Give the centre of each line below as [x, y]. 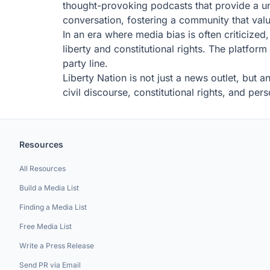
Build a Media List [49, 188]
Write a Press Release [57, 246]
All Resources [42, 168]
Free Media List [46, 226]
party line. [85, 63]
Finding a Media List [53, 207]
